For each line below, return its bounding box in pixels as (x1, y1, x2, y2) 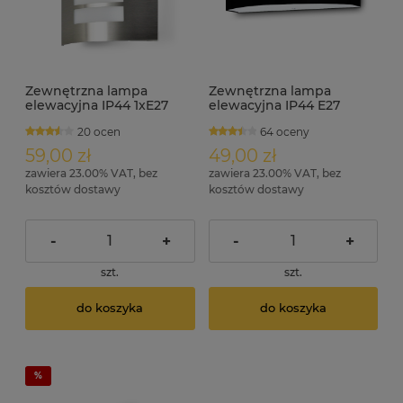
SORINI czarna (208, 111, 300, 128)
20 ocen (76, 124, 121, 139)
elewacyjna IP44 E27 (208, 96, 340, 113)
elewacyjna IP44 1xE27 (25, 96, 168, 113)
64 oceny (260, 124, 310, 139)
